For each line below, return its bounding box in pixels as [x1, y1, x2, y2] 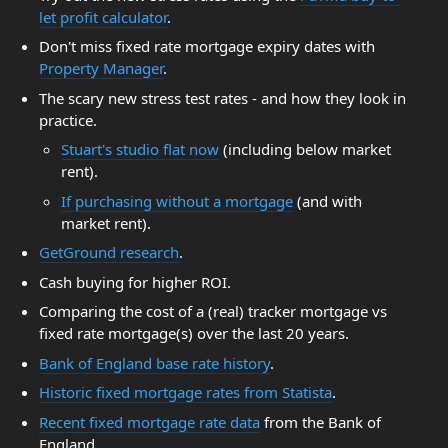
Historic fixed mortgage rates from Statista [38, 382, 332, 402]
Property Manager [38, 58, 163, 78]
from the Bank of [259, 411, 381, 432]
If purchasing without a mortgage [61, 190, 293, 211]
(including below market [219, 139, 391, 159]
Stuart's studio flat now [61, 139, 219, 159]
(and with [293, 190, 362, 211]
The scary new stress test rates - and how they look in [38, 87, 406, 108]
